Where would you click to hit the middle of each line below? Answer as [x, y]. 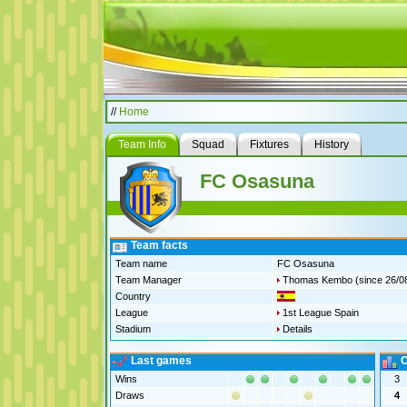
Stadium [133, 329]
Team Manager [148, 280]
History [331, 144]
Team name [141, 263]
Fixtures [269, 144]
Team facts [159, 245]
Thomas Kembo [317, 280]
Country [133, 296]
